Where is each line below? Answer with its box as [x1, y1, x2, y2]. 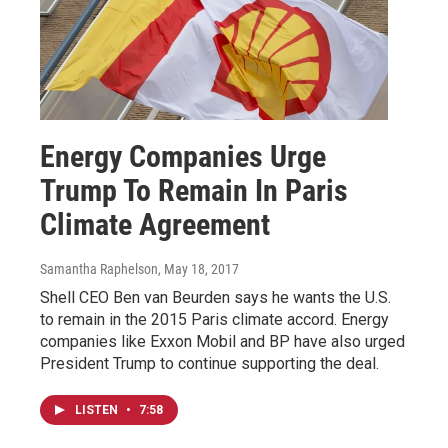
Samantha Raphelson [40, 261, 158, 278]
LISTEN [75, 403, 121, 418]
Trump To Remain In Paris [40, 173, 348, 209]
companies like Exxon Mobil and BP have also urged [40, 332, 405, 352]
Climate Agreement [40, 207, 270, 243]
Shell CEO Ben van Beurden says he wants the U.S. [40, 288, 391, 308]
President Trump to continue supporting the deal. [40, 354, 379, 374]
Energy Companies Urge [40, 139, 326, 175]
